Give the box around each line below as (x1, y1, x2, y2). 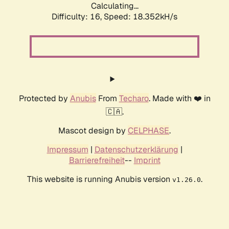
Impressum (47, 144, 88, 155)
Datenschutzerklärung (94, 144, 178, 155)
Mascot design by (58, 125, 128, 136)
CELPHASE (128, 125, 169, 136)
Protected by (18, 93, 70, 104)
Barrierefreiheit (68, 155, 125, 166)
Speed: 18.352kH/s (104, 11, 177, 22)
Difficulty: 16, (52, 11, 104, 22)
